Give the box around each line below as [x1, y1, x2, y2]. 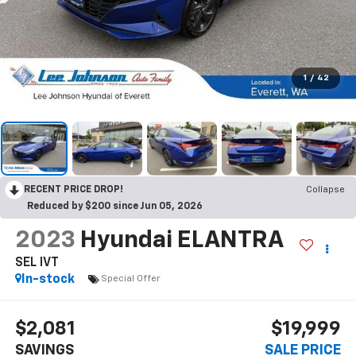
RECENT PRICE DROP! [24, 184, 123, 195]
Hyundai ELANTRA [79, 228, 283, 253]
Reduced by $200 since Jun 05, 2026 [27, 201, 203, 211]
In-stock [21, 273, 75, 286]
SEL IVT [14, 256, 59, 269]
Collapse [306, 184, 345, 195]
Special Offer [100, 274, 161, 284]
